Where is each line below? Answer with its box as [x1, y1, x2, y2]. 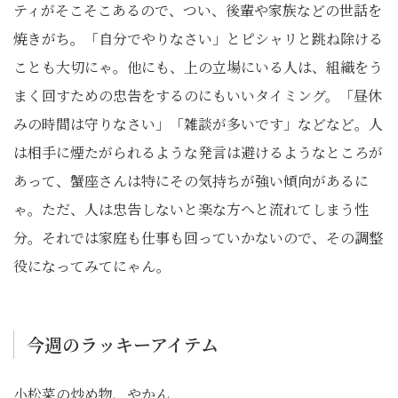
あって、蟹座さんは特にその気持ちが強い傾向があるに [13, 171, 369, 191]
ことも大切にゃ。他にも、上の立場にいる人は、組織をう [13, 57, 383, 77]
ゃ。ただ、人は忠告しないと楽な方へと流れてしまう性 [13, 199, 369, 219]
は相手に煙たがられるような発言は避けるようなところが [13, 142, 383, 163]
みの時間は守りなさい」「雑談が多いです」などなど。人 [13, 114, 383, 134]
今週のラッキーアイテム [27, 331, 219, 357]
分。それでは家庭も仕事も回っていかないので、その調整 [13, 227, 383, 248]
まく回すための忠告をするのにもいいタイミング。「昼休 [13, 85, 382, 106]
